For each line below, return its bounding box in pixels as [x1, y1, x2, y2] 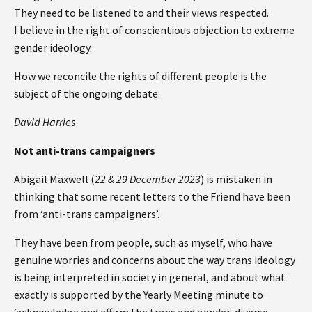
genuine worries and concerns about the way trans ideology [14, 252, 295, 267]
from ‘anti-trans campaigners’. [14, 206, 159, 221]
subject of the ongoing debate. [14, 86, 160, 100]
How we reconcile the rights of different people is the [14, 68, 267, 83]
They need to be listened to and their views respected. [14, 5, 269, 19]
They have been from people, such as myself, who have [14, 235, 272, 249]
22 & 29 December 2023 [95, 171, 201, 186]
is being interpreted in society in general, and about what [14, 270, 286, 284]
